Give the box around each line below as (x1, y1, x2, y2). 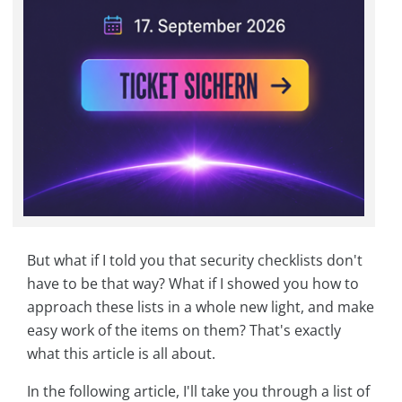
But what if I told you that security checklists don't (27, 249, 363, 270)
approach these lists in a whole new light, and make (27, 296, 374, 317)
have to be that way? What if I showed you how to (27, 273, 359, 293)
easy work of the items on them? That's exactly (27, 319, 341, 340)
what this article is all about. (27, 343, 215, 363)
